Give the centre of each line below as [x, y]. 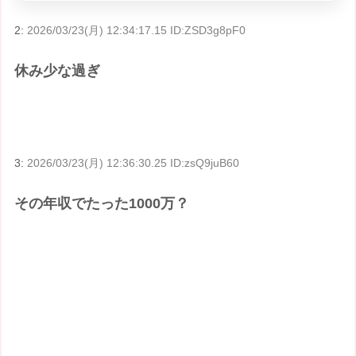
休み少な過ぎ [58, 71]
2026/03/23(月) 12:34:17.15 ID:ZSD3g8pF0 [137, 30]
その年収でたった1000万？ [102, 204]
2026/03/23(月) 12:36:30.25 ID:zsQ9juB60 [133, 163]
